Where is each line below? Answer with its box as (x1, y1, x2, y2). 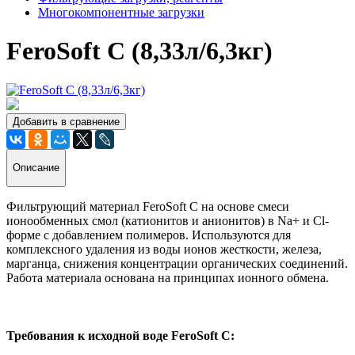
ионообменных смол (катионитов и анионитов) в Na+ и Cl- (6, 213, 329, 227)
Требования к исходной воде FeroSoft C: (6, 329, 235, 343)
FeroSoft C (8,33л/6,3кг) (6, 36, 273, 66)
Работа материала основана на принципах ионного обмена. (6, 270, 329, 284)
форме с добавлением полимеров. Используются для (6, 227, 291, 242)
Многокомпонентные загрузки (38, 6, 204, 19)
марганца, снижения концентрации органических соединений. (6, 256, 348, 270)
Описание (13, 162, 59, 174)
